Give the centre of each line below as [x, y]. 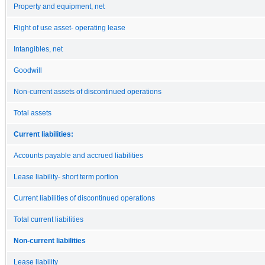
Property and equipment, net [59, 6]
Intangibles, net [38, 49]
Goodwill [28, 70]
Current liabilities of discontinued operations [84, 198]
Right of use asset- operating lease [70, 28]
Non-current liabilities [50, 240]
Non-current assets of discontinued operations [88, 91]
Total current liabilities [49, 219]
